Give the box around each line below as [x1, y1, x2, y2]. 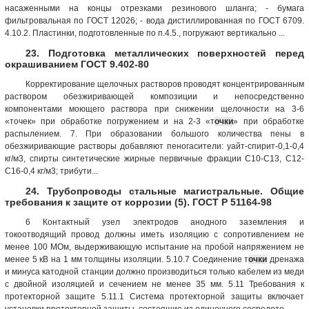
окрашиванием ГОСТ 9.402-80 [5, 58, 149, 70]
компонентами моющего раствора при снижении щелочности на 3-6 [5, 103, 304, 114]
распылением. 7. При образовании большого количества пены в [5, 128, 304, 139]
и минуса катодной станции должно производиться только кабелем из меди [5, 266, 304, 277]
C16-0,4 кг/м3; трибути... [5, 166, 98, 176]
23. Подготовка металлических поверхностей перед [26, 47, 304, 59]
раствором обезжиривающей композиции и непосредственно [5, 91, 304, 101]
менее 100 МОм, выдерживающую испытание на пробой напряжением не [5, 241, 304, 252]
